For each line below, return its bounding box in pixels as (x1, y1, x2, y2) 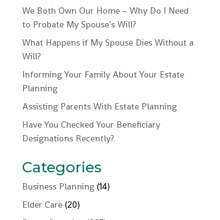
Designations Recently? (22, 133, 114, 144)
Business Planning (22, 181, 94, 192)
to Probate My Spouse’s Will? (22, 19, 138, 30)
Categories (22, 158, 102, 176)
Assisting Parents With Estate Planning (22, 101, 177, 112)
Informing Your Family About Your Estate (22, 69, 184, 80)
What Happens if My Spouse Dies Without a (22, 37, 193, 48)
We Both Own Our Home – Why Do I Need (22, 5, 189, 16)
